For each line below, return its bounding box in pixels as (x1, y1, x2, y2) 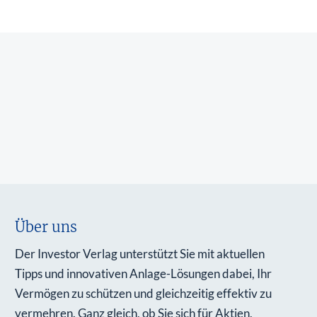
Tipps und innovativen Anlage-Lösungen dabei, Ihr (15, 266, 272, 282)
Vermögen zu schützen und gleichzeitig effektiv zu (15, 286, 272, 301)
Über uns (15, 218, 78, 236)
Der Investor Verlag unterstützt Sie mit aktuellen (15, 246, 265, 262)
